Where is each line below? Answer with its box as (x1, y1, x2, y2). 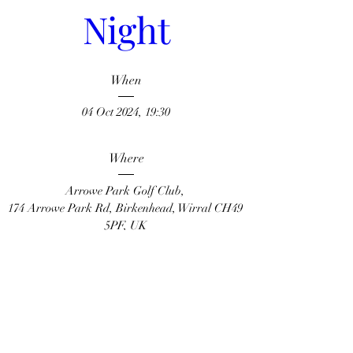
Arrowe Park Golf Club (65, 183, 181, 198)
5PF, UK (105, 217, 147, 232)
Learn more (95, 282, 158, 299)
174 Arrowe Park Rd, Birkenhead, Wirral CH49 (8, 200, 243, 215)
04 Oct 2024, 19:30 (82, 105, 170, 120)
